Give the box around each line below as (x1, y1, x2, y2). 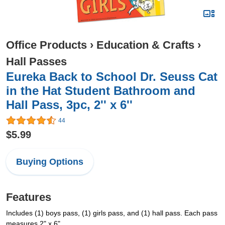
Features (6, 191, 51, 204)
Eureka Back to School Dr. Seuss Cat (6, 70, 217, 83)
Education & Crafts (96, 39, 194, 51)
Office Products (6, 39, 87, 51)
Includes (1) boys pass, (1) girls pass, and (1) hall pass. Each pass (6, 209, 217, 217)
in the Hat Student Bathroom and (6, 84, 195, 97)
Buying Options (16, 157, 83, 167)
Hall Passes (6, 55, 67, 68)
